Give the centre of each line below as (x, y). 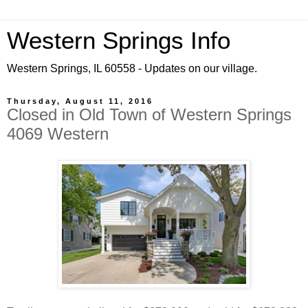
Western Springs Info (119, 41)
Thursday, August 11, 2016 (80, 101)
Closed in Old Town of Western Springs (149, 114)
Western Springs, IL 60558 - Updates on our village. (132, 68)
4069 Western (58, 134)
